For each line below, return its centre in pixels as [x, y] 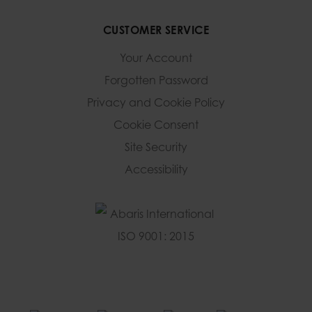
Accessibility [156, 170]
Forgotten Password [156, 80]
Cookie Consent [156, 125]
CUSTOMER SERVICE [156, 30]
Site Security [156, 147]
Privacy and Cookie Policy [156, 103]
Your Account [156, 58]
